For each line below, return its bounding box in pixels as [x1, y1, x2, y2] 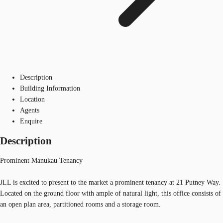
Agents [20, 106, 39, 114]
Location [20, 95, 45, 103]
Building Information [20, 84, 80, 92]
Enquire [20, 117, 42, 125]
